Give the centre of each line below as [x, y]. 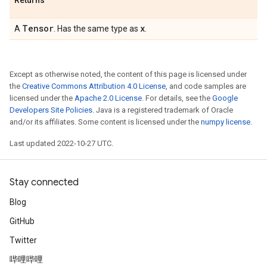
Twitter [23, 240]
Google [225, 98]
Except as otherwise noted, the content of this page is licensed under [128, 74]
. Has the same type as [97, 29]
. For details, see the [177, 98]
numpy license [226, 122]
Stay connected [44, 182]
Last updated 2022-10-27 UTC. [61, 143]
